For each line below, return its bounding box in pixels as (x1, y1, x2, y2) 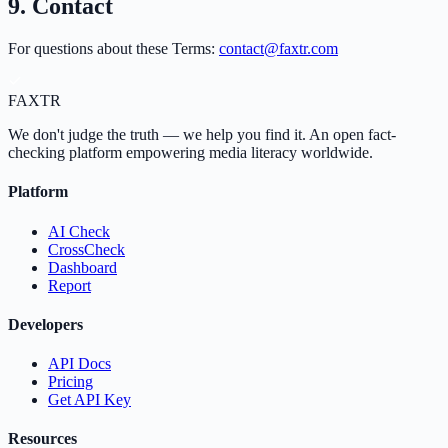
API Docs (48, 355, 111, 373)
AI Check (48, 222, 110, 240)
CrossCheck (48, 240, 125, 258)
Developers (8, 315, 83, 333)
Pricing (48, 373, 93, 391)
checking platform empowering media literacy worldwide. (8, 144, 373, 162)
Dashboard (48, 258, 117, 276)
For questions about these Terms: (8, 40, 219, 58)
